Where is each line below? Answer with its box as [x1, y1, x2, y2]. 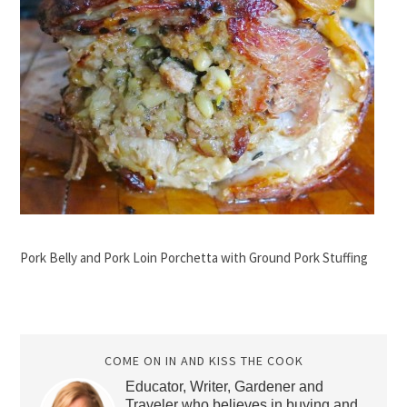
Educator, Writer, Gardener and [124, 379, 323, 394]
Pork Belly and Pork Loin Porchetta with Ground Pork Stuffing [20, 249, 369, 266]
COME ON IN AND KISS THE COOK [104, 352, 303, 369]
